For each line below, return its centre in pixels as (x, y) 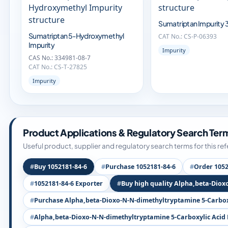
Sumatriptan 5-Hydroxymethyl (76, 36)
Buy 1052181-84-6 (61, 167)
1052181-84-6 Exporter (68, 183)
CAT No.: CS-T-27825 (58, 67)
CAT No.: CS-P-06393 (188, 36)
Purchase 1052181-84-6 (140, 167)
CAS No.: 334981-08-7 (60, 58)
